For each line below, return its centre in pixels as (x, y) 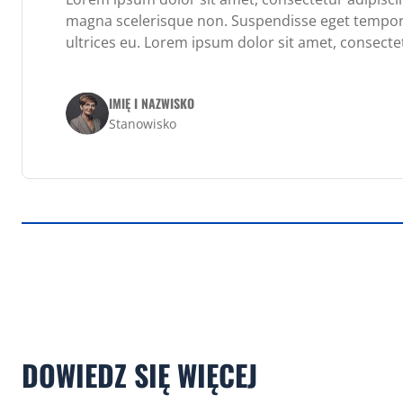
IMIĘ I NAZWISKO (152, 103)
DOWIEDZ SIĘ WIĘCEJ (139, 375)
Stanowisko (143, 124)
